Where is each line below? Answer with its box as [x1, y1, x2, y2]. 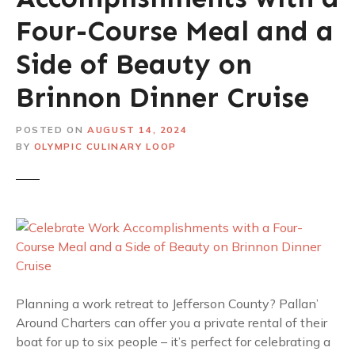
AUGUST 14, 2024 [87, 123, 188, 136]
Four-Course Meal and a [16, 14, 334, 48]
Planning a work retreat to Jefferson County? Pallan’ [16, 295, 319, 311]
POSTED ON [16, 123, 84, 136]
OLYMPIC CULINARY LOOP [33, 139, 177, 152]
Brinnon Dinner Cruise [16, 81, 309, 114]
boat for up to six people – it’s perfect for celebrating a [16, 333, 330, 349]
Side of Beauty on [16, 48, 252, 81]
